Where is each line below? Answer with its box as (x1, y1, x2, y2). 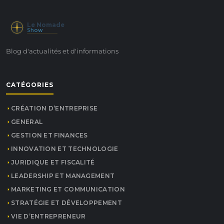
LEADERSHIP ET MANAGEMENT (11, 172, 115, 179)
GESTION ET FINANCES (11, 131, 88, 139)
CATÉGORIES (6, 81, 53, 88)
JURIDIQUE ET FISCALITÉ (11, 158, 95, 166)
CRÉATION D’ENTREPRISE (11, 104, 98, 112)
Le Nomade (27, 21, 65, 29)
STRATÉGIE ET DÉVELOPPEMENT (11, 199, 122, 206)
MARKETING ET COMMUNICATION (11, 185, 125, 193)
